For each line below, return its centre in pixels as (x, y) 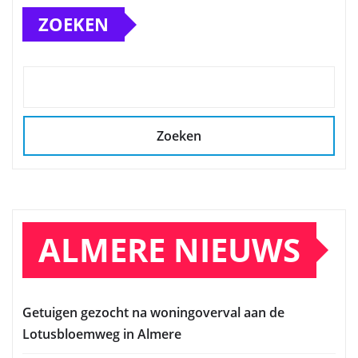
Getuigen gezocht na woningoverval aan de (153, 312)
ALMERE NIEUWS (169, 249)
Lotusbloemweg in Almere (102, 334)
